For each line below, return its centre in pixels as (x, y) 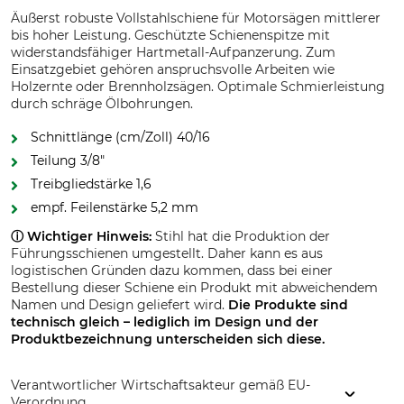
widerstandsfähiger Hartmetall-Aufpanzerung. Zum (173, 52)
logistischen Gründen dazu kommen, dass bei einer (172, 271)
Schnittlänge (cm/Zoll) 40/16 (120, 137)
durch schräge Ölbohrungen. (102, 104)
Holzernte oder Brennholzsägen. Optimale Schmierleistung (198, 87)
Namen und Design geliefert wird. (119, 305)
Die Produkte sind (288, 305)
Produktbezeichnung (82, 339)
